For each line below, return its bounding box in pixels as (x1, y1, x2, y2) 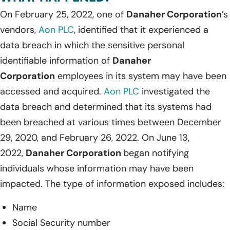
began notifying (123, 146, 189, 159)
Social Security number (12, 216, 110, 229)
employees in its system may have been (55, 69, 226, 82)
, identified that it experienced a (74, 23, 208, 36)
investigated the (139, 85, 210, 98)
